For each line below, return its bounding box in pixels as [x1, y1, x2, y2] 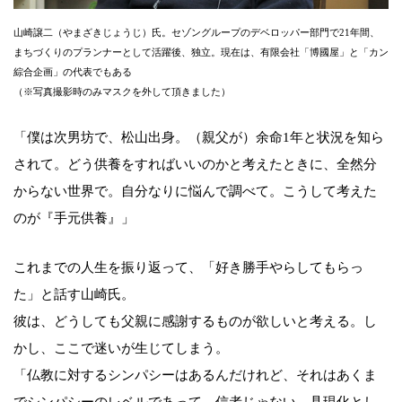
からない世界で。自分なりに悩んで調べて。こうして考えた [13, 184, 377, 199]
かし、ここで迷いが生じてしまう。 [13, 341, 229, 356]
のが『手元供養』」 [13, 211, 135, 226]
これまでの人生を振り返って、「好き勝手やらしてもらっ [13, 260, 363, 275]
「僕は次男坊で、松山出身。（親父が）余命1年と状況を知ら [13, 130, 384, 145]
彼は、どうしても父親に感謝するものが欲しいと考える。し [13, 314, 377, 329]
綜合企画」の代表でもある [13, 66, 132, 78]
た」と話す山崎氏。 [13, 287, 135, 302]
